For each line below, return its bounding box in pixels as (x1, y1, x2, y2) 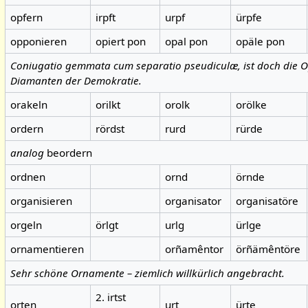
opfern (10, 10, 43, 25)
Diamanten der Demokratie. (10, 74, 142, 88)
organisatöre (236, 194, 299, 208)
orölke (236, 98, 267, 112)
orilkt (96, 98, 121, 112)
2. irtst (96, 290, 126, 305)
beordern (47, 146, 93, 160)
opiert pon (96, 34, 146, 49)
